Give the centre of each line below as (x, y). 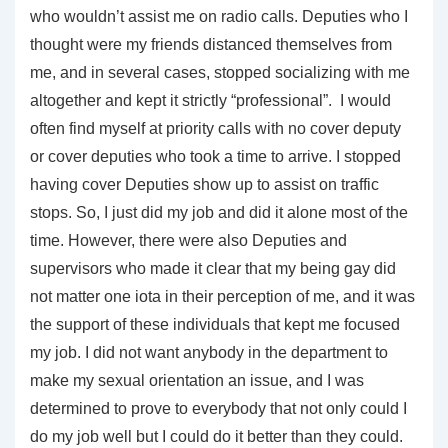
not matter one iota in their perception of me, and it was (222, 296)
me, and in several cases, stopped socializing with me (220, 72)
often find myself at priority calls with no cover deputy (215, 128)
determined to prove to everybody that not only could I (218, 408)
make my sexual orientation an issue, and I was (197, 380)
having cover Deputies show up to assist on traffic (204, 184)
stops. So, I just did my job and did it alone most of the (219, 212)
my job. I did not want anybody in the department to (209, 352)
